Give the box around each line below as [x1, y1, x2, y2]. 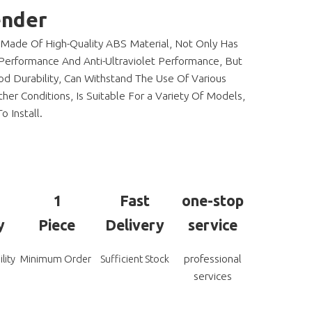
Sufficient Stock [100, 253, 169, 265]
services [193, 270, 232, 282]
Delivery [104, 217, 164, 234]
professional [183, 252, 242, 265]
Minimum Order [20, 253, 94, 265]
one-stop [181, 192, 244, 210]
